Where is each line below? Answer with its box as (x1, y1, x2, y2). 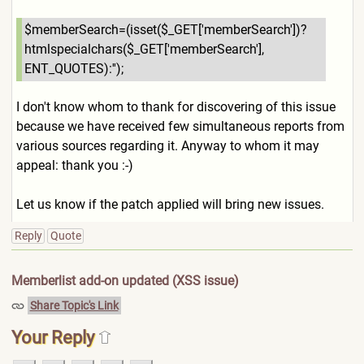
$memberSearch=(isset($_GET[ (24, 22, 201, 37)
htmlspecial (24, 41, 91, 57)
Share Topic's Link (29, 299, 119, 312)
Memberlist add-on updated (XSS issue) (11, 273, 239, 288)
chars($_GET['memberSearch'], (90, 41, 264, 57)
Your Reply (11, 327, 98, 348)
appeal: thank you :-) (15, 158, 133, 173)
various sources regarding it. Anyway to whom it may (15, 138, 319, 154)
